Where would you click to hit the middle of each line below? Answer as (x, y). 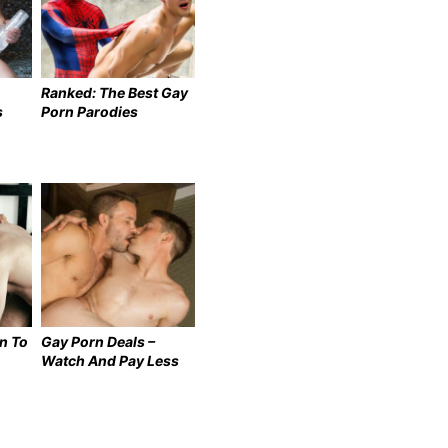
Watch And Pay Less (110, 360)
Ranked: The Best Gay (115, 92)
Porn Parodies (90, 111)
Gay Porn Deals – (98, 341)
